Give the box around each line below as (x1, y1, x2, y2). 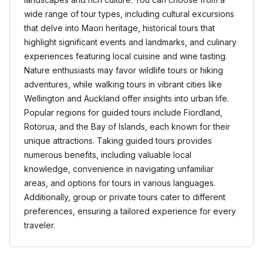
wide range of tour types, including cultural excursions (24, 9, 234, 19)
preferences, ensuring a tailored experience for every (24, 206, 236, 216)
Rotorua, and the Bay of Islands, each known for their (24, 122, 230, 131)
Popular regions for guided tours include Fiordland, (24, 107, 222, 117)
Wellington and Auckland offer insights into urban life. (24, 93, 229, 103)
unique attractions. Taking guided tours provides (24, 136, 212, 146)
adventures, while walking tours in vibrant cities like (24, 79, 222, 89)
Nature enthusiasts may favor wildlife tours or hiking (24, 65, 223, 75)
